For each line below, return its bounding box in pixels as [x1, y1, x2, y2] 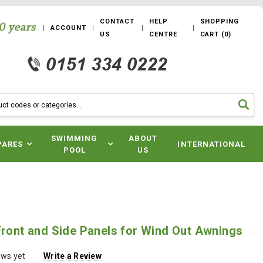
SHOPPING [200, 18, 239, 25]
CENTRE [149, 31, 177, 38]
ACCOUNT [50, 24, 86, 32]
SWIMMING [51, 134, 98, 143]
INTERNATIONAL [177, 140, 245, 149]
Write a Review [43, 251, 102, 261]
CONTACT [100, 18, 134, 25]
